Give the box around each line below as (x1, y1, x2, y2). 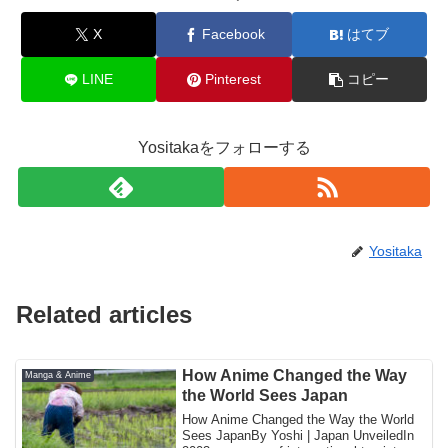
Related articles (16, 300, 192, 328)
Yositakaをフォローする (137, 139, 311, 157)
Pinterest (205, 71, 261, 88)
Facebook (201, 26, 265, 43)
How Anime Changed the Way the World (182, 412, 415, 428)
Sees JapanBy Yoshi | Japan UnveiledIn (182, 428, 415, 444)
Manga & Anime (25, 369, 92, 380)
